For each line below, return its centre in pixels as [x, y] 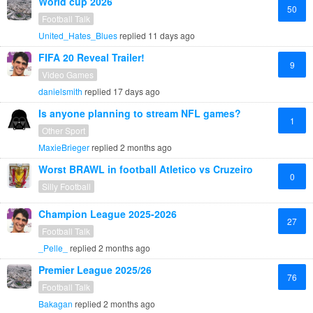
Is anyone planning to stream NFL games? [140, 113]
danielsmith [60, 91]
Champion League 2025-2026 [108, 214]
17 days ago [136, 91]
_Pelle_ [53, 248]
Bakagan [56, 304]
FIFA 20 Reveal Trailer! [92, 57]
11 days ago [170, 35]
